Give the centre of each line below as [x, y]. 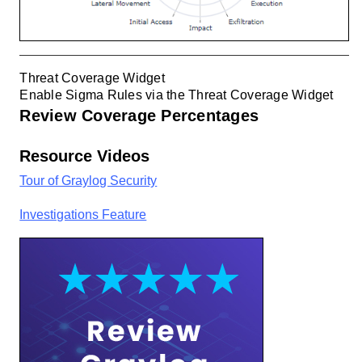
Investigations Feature [83, 215]
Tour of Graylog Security [88, 181]
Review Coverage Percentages [139, 116]
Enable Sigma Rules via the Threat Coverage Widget [177, 95]
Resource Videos [85, 156]
